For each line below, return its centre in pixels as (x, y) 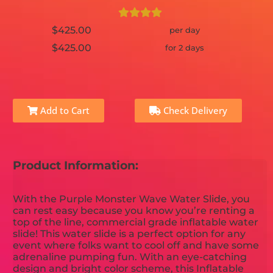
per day (184, 30)
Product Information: (76, 165)
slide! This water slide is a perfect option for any (129, 234)
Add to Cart (64, 110)
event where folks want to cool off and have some (136, 246)
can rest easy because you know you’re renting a (134, 211)
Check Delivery (194, 110)
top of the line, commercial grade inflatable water (136, 222)
